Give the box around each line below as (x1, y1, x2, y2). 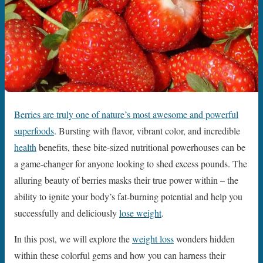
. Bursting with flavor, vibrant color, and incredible (54, 124, 240, 137)
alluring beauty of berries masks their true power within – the (14, 173, 238, 186)
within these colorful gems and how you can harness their (14, 248, 225, 261)
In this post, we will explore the (14, 232, 132, 245)
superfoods (14, 124, 54, 137)
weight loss (132, 232, 174, 245)
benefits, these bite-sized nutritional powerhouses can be (36, 140, 245, 153)
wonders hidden (174, 232, 235, 245)
